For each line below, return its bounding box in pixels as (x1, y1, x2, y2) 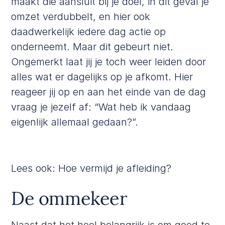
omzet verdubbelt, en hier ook (11, 10, 151, 23)
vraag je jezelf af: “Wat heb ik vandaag (11, 100, 191, 113)
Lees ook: (11, 162, 59, 174)
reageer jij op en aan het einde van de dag (11, 85, 206, 98)
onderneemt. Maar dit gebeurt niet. (11, 40, 174, 53)
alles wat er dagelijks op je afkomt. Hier (11, 70, 193, 83)
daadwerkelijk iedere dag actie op (11, 25, 166, 38)
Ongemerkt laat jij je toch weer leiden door (11, 55, 206, 68)
